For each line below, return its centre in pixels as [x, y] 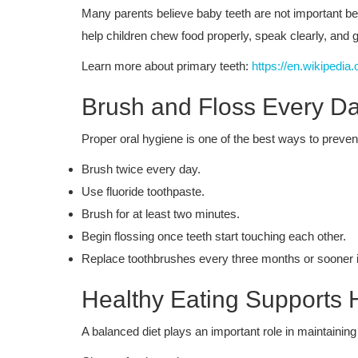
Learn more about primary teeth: [167, 66]
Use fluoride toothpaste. [143, 191]
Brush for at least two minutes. [161, 213]
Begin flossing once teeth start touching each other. [214, 236]
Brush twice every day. [141, 169]
